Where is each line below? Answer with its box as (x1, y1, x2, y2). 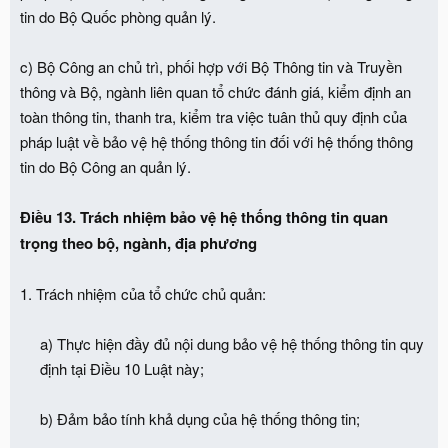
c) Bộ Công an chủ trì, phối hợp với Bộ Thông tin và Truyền (20, 55, 402, 77)
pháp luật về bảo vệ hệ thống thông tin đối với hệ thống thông (20, 130, 413, 152)
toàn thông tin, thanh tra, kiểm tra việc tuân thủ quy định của (20, 105, 407, 127)
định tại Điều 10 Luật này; (40, 357, 204, 379)
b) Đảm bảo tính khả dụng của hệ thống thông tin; (40, 407, 360, 429)
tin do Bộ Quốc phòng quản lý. (20, 5, 216, 27)
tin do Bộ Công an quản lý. (20, 155, 191, 177)
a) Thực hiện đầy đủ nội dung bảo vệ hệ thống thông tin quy (40, 332, 424, 354)
